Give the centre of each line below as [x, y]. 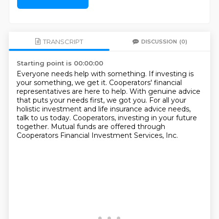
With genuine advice [165, 91]
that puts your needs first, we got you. [83, 100]
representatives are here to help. [73, 91]
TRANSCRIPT [63, 41]
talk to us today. [44, 118]
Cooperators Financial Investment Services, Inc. [97, 135]
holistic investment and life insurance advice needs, [103, 109]
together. [33, 127]
